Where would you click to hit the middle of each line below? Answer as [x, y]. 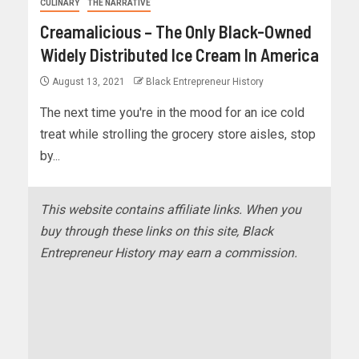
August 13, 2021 [89, 82]
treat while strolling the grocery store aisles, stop [178, 135]
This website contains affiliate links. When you [171, 210]
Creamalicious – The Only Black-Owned [176, 32]
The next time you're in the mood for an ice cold [172, 113]
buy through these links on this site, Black [157, 232]
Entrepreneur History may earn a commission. [169, 253]
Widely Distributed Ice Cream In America [179, 55]
